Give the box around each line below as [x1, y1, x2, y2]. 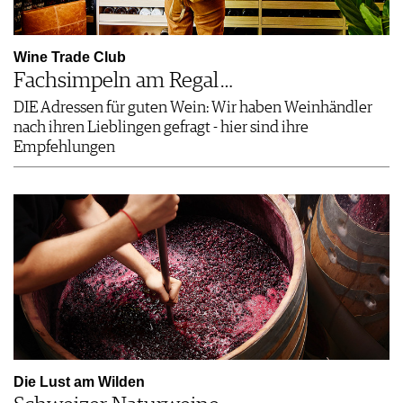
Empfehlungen [13, 139, 115, 156]
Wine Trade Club [13, 49, 126, 65]
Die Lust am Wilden [13, 373, 145, 390]
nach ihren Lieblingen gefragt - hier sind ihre [13, 119, 309, 136]
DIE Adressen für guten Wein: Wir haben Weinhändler [13, 99, 372, 116]
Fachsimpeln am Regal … [13, 69, 233, 92]
